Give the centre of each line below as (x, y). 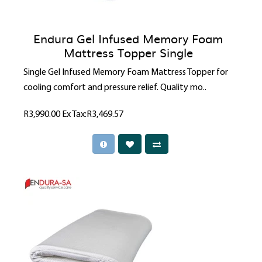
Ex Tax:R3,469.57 (93, 115)
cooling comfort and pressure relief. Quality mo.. (115, 88)
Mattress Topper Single (128, 52)
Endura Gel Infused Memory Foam (128, 38)
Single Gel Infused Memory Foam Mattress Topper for (126, 73)
